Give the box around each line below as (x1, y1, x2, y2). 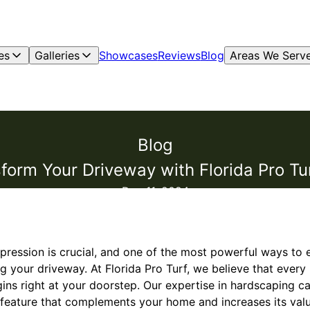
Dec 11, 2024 (121, 184, 189, 198)
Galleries (34, 48, 80, 62)
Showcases (98, 48, 158, 62)
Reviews (157, 48, 201, 62)
